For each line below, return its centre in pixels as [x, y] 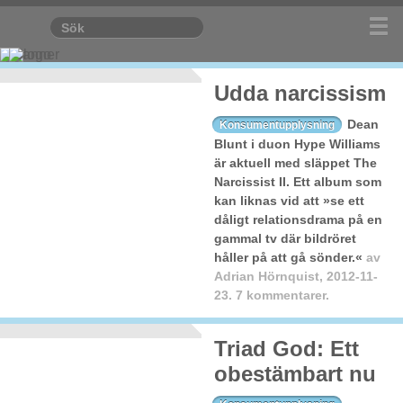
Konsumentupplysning [277, 125]
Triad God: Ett [287, 348]
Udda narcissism [300, 93]
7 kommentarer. [282, 295]
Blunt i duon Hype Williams [297, 143]
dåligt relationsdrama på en [298, 219]
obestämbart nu [295, 373]
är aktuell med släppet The [296, 162]
